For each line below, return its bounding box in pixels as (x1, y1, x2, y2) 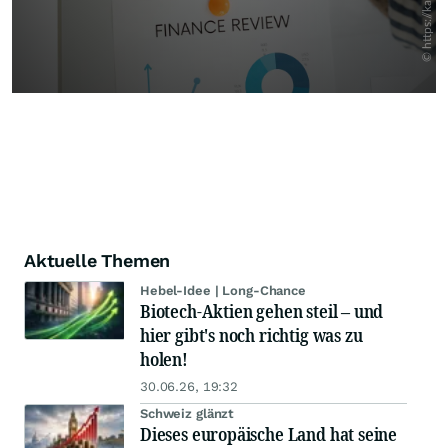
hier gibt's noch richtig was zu (140, 323, 363, 347)
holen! (140, 347, 188, 371)
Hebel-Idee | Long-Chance (140, 283, 306, 298)
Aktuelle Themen (24, 250, 171, 271)
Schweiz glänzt (140, 406, 235, 421)
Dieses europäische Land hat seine (140, 422, 398, 446)
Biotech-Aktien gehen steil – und (140, 299, 384, 323)
